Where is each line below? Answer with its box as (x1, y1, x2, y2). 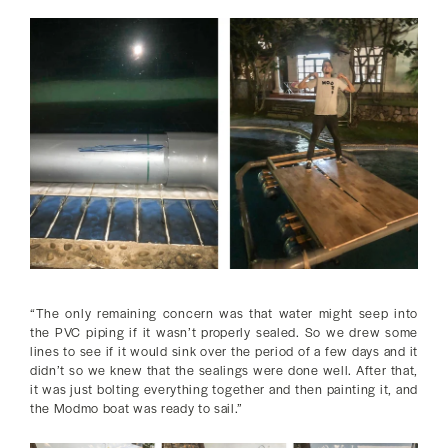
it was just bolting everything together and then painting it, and (30, 379, 418, 398)
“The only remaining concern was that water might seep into (30, 303, 418, 322)
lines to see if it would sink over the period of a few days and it (30, 341, 418, 360)
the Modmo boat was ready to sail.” (30, 398, 244, 417)
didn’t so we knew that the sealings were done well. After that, (30, 360, 418, 379)
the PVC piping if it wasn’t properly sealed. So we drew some (30, 322, 418, 341)
